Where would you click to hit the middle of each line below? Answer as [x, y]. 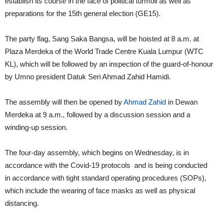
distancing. [22, 203]
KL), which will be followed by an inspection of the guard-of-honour [109, 64]
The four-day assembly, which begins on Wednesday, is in [97, 152]
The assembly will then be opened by [64, 102]
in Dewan [182, 102]
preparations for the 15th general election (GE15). [83, 13]
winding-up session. [36, 127]
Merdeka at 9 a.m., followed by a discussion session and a [98, 114]
